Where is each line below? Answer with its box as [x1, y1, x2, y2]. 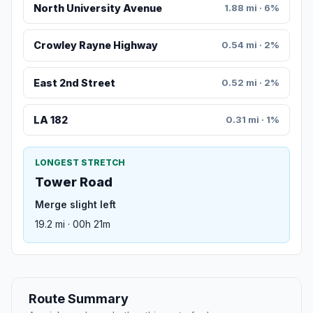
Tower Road [35, 175, 112, 190]
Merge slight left [35, 198, 116, 211]
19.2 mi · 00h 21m [35, 218, 110, 231]
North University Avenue [33, 2, 162, 15]
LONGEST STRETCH [35, 157, 125, 168]
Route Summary [29, 291, 129, 307]
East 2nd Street [33, 76, 115, 89]
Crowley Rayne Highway [33, 39, 158, 52]
